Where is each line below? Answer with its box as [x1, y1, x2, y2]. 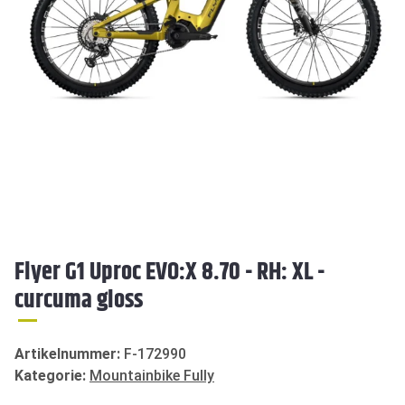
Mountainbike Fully [89, 366, 214, 384]
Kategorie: [14, 366, 89, 384]
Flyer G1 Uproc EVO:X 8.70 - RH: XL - [14, 253, 325, 291]
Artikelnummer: [14, 344, 124, 363]
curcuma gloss [14, 281, 143, 319]
